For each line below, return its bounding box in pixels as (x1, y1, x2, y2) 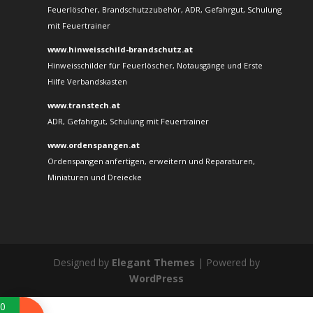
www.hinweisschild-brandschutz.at (47, 44, 193, 55)
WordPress (129, 272, 184, 286)
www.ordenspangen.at (47, 140, 140, 151)
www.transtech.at (47, 100, 120, 111)
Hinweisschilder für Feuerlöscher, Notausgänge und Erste (47, 60, 263, 71)
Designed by (52, 256, 112, 270)
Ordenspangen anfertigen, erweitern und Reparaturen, (47, 156, 255, 167)
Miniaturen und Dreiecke (47, 172, 142, 183)
